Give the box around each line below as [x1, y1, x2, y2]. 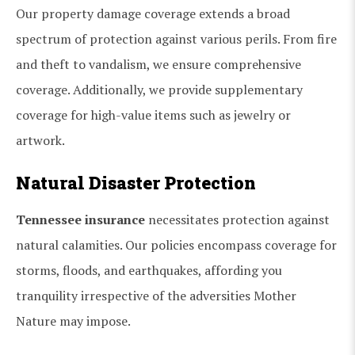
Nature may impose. [16, 311, 131, 330]
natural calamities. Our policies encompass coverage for [16, 235, 337, 254]
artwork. [16, 131, 65, 149]
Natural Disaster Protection [16, 170, 256, 194]
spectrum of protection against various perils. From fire [16, 29, 337, 48]
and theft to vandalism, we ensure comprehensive [16, 55, 301, 73]
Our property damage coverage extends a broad [16, 4, 290, 22]
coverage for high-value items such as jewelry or [16, 105, 291, 124]
